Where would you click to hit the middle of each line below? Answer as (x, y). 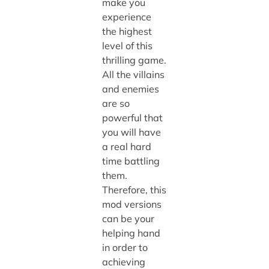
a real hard (126, 146)
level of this (127, 45)
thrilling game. (134, 60)
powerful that (132, 117)
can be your (128, 218)
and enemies (130, 89)
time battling (131, 161)
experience (126, 17)
